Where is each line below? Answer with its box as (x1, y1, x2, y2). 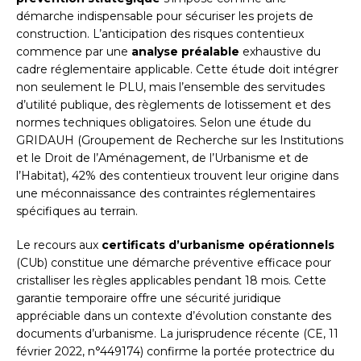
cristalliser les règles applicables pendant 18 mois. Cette (16, 273, 326, 288)
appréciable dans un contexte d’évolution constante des (16, 309, 331, 324)
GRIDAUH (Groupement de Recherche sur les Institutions (16, 133, 343, 148)
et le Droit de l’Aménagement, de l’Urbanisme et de (16, 151, 309, 166)
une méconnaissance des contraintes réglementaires (16, 186, 315, 201)
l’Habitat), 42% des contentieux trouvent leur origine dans (16, 168, 338, 184)
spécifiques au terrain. (16, 204, 138, 219)
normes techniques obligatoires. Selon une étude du (16, 115, 311, 131)
